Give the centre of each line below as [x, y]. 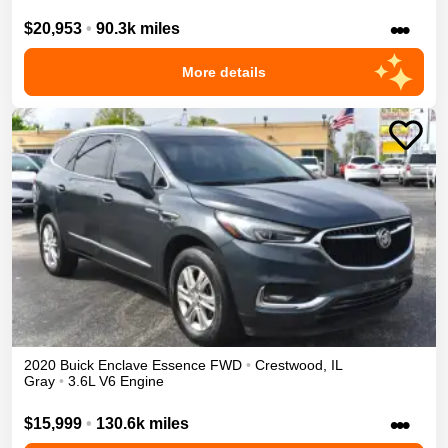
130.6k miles [142, 423]
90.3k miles [138, 29]
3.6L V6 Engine [116, 380]
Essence [179, 364]
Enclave [123, 364]
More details [224, 72]
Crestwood [289, 364]
